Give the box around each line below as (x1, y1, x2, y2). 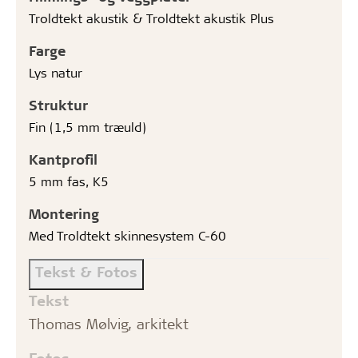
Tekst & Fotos (35, 261, 137, 280)
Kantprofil (29, 149, 97, 168)
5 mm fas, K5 (29, 172, 109, 189)
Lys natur (29, 63, 82, 81)
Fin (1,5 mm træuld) (29, 117, 146, 135)
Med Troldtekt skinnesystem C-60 (29, 226, 226, 244)
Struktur (29, 95, 88, 113)
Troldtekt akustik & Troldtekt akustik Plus (29, 9, 274, 26)
